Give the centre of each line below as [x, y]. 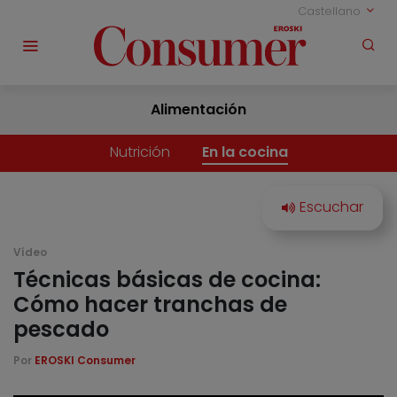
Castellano [331, 11]
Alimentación [198, 110]
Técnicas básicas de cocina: [167, 280]
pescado [61, 330]
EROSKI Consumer [85, 361]
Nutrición [140, 152]
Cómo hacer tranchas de [150, 305]
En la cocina [245, 152]
